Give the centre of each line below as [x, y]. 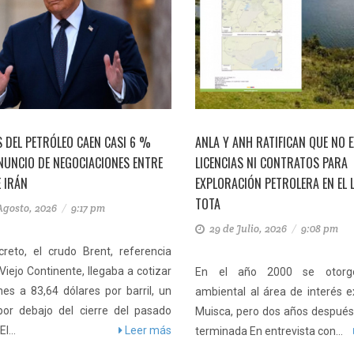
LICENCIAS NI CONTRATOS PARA [272, 162]
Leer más [147, 330]
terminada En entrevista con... [269, 331]
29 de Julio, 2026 [250, 228]
